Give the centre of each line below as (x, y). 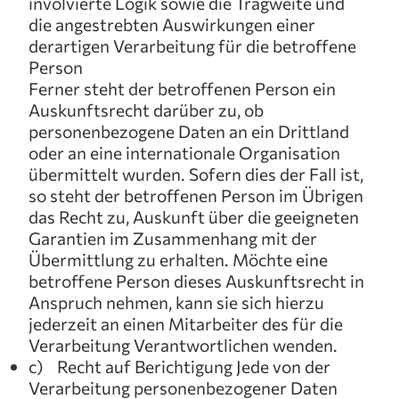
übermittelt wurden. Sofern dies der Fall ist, (196, 174)
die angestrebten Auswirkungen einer (172, 24)
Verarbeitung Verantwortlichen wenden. (183, 345)
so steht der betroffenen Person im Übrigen (196, 195)
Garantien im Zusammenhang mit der (173, 238)
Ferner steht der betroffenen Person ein (182, 88)
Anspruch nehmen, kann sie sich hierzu (176, 302)
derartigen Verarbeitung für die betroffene (192, 45)
